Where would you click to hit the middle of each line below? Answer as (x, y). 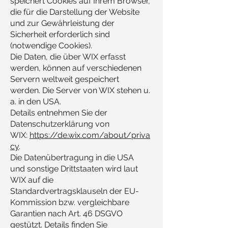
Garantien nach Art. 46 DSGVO (66, 213)
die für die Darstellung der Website (75, 12)
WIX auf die (32, 180)
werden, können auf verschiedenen (76, 68)
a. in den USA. (36, 102)
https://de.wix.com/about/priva (90, 135)
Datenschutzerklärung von (60, 124)
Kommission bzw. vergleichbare (70, 202)
